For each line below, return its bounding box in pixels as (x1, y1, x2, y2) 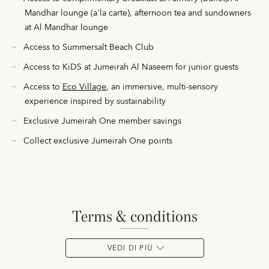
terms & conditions (80, 207, 198, 226)
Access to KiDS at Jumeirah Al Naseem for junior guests (23, 60, 238, 74)
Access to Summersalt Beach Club (23, 40, 154, 55)
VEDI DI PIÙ (107, 242, 154, 255)
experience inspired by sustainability (25, 94, 166, 109)
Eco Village (62, 80, 106, 94)
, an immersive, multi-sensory (106, 80, 218, 94)
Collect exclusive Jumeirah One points (23, 134, 172, 148)
